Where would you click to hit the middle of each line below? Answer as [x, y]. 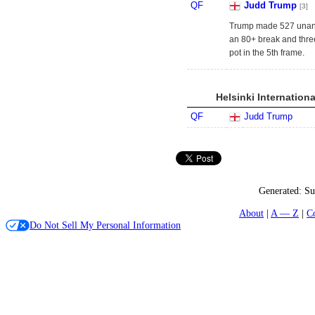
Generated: [281, 191]
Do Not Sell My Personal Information [105, 225]
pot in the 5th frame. [267, 53]
